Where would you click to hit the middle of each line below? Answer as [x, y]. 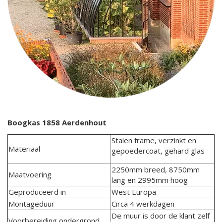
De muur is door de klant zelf [161, 216]
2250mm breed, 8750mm [156, 170]
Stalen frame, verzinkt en [154, 140]
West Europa [134, 192]
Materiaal [24, 149]
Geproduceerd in [37, 192]
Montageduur [31, 204]
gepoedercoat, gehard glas [158, 151]
